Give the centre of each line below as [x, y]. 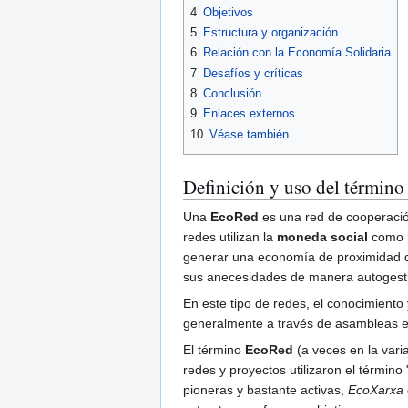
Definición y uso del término [294, 186]
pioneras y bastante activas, [265, 389]
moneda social [322, 236]
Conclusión [232, 93]
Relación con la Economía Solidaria [297, 53]
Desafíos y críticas [253, 73]
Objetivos [228, 12]
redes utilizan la [230, 236]
